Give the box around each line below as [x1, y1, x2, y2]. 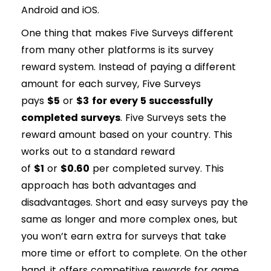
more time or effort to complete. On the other [21, 246, 247, 261]
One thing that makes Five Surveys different [21, 26, 233, 41]
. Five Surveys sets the [120, 111, 226, 125]
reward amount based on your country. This [21, 128, 232, 142]
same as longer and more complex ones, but [21, 212, 238, 227]
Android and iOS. [21, 3, 99, 18]
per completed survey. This [90, 162, 224, 176]
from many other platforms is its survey [21, 43, 214, 57]
